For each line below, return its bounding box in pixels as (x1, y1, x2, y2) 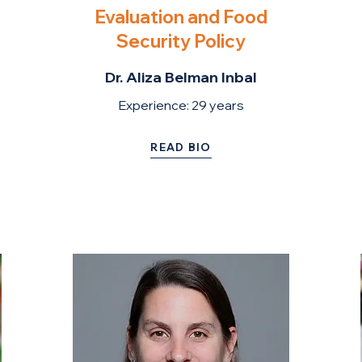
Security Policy (116, 30, 246, 53)
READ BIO (150, 140, 212, 154)
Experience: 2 (117, 97, 199, 113)
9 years (198, 97, 244, 113)
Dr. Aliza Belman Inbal (104, 68, 257, 86)
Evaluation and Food (95, 6, 267, 28)
